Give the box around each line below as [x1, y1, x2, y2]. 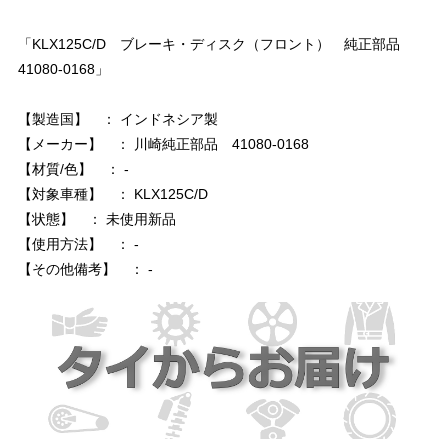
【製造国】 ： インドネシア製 [18, 111, 218, 128]
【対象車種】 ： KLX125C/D [18, 186, 208, 203]
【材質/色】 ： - [18, 161, 129, 178]
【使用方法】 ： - [18, 236, 139, 253]
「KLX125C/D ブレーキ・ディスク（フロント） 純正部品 [18, 36, 400, 53]
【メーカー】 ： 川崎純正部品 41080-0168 [18, 136, 309, 153]
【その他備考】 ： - [18, 261, 153, 278]
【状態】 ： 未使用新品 [18, 211, 176, 228]
